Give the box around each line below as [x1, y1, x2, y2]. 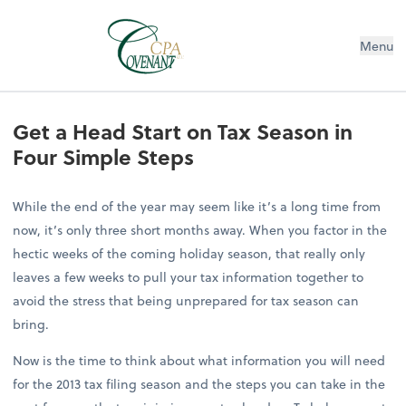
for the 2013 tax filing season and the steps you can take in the [13, 374, 386, 394]
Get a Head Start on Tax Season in [13, 115, 353, 147]
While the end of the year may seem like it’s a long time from [13, 196, 382, 216]
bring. [13, 314, 50, 333]
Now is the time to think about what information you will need [13, 351, 386, 371]
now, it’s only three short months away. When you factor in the [13, 219, 388, 239]
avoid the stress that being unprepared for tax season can [13, 290, 360, 310]
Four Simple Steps [13, 140, 195, 172]
